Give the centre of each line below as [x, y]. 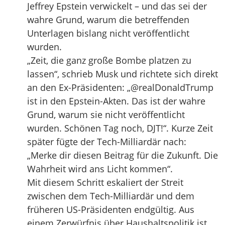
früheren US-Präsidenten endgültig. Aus [111, 209]
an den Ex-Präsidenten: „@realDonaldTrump [120, 87]
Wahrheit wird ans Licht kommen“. [100, 169]
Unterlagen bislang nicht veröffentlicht [108, 33]
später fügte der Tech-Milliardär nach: [107, 142]
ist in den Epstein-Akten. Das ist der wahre [116, 101]
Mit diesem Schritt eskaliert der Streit [105, 182]
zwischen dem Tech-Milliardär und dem [111, 196]
